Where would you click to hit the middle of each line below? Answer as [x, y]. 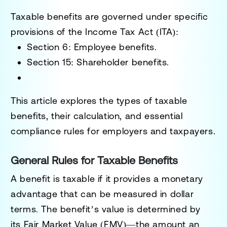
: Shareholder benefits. [120, 62]
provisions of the [48, 31]
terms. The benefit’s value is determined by [106, 209]
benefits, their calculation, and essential [97, 116]
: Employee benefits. [112, 47]
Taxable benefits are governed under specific [109, 16]
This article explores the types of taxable [99, 100]
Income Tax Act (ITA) [131, 31]
